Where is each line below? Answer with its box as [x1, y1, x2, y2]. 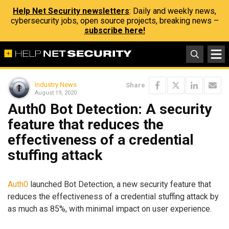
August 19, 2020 [35, 89, 77, 96]
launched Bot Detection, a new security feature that [28, 179, 211, 189]
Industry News [35, 80, 77, 88]
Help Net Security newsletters [13, 6, 129, 16]
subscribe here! [84, 26, 145, 35]
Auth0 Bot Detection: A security [8, 101, 212, 118]
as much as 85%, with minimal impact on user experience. [8, 203, 212, 214]
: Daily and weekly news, [129, 6, 216, 16]
